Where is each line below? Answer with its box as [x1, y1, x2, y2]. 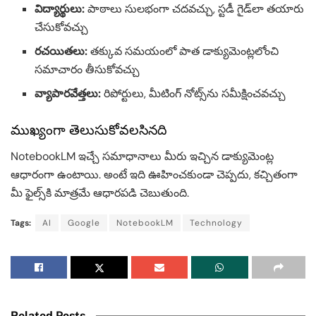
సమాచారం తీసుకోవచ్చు [35, 61, 140, 77]
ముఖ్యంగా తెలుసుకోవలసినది [11, 121, 167, 140]
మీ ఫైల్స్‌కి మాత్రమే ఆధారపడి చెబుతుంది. [11, 185, 189, 200]
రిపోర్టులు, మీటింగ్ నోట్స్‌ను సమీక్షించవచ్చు [101, 85, 286, 101]
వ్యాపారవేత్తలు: [35, 85, 102, 101]
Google [68, 217, 100, 229]
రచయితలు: [35, 43, 88, 59]
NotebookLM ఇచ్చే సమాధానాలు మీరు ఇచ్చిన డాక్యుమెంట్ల [11, 148, 274, 164]
